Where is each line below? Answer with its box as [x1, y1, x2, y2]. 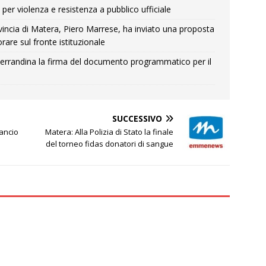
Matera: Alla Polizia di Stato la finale [45, 126, 174, 137]
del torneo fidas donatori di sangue [46, 138, 174, 149]
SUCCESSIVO [112, 113, 163, 124]
